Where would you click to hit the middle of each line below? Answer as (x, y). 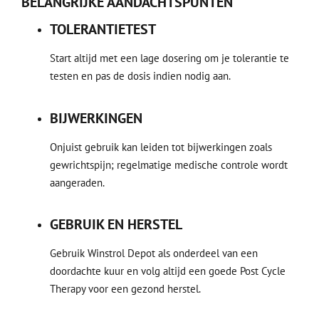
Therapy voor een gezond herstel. (125, 289)
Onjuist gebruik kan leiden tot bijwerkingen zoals (161, 147)
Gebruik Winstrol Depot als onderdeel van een (154, 253)
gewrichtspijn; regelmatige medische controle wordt (169, 164)
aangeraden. (77, 182)
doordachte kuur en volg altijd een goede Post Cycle (168, 271)
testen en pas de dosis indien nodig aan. (140, 76)
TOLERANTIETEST (103, 30)
